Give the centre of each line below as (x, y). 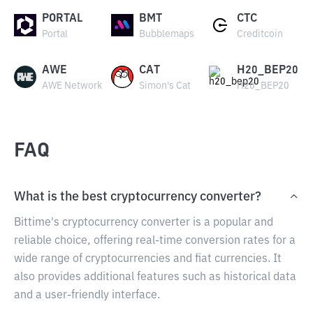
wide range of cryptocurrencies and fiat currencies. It (148, 259)
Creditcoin (260, 34)
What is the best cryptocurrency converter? (138, 197)
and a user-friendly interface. (87, 296)
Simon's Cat (165, 86)
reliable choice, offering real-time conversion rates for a (155, 241)
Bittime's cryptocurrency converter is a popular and (144, 223)
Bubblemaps (167, 34)
